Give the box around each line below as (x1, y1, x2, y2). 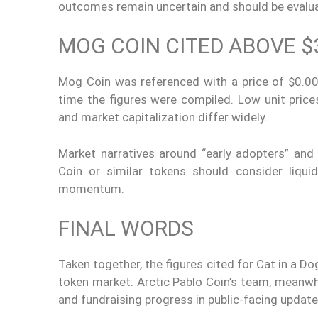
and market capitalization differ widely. (58, 110, 268, 124)
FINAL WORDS (58, 216, 194, 241)
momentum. (58, 181, 124, 196)
